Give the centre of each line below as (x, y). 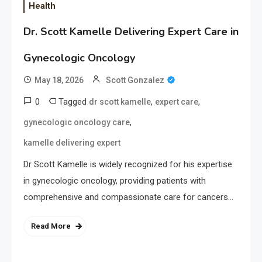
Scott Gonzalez (135, 80)
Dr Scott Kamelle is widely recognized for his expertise (128, 165)
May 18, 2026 (59, 80)
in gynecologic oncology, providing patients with (115, 181)
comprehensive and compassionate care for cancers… (128, 197)
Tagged (74, 102)
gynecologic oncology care (77, 123)
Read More (51, 226)
